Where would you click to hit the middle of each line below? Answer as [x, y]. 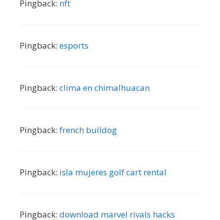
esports [74, 45]
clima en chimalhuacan [105, 87]
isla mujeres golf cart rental [113, 172]
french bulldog [88, 130]
